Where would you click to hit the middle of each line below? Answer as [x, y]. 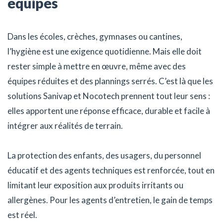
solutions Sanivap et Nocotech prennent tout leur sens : [109, 96]
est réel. [22, 215]
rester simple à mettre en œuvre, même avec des [97, 66]
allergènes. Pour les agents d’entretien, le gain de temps [110, 200]
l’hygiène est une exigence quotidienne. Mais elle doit [105, 51]
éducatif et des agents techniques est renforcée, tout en [111, 170]
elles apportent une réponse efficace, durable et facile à [109, 111]
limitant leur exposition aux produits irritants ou [95, 185]
